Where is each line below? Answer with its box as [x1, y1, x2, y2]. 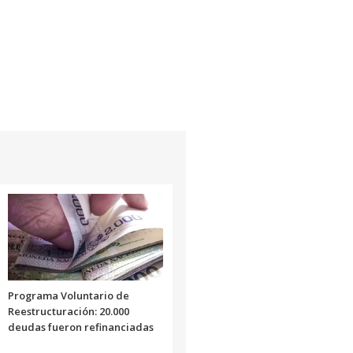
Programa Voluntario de [7, 288, 129, 303]
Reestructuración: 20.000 [7, 303, 129, 318]
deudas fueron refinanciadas [7, 319, 154, 334]
